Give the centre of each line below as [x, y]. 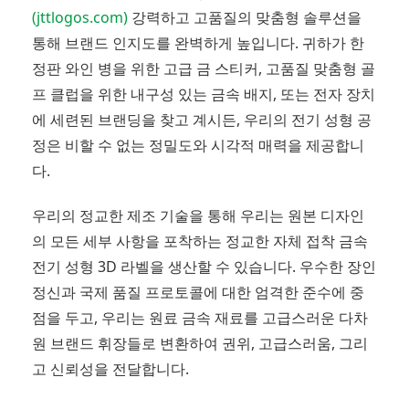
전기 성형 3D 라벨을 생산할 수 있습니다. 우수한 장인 [204, 267]
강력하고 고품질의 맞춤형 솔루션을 [245, 18]
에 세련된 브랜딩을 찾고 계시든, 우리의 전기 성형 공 [202, 120]
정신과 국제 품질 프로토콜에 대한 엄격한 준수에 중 [198, 292]
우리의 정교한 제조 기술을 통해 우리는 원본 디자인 [198, 215]
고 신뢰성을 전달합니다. [110, 369]
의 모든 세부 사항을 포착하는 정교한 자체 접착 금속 [200, 241]
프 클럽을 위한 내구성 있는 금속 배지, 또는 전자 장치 [204, 94]
